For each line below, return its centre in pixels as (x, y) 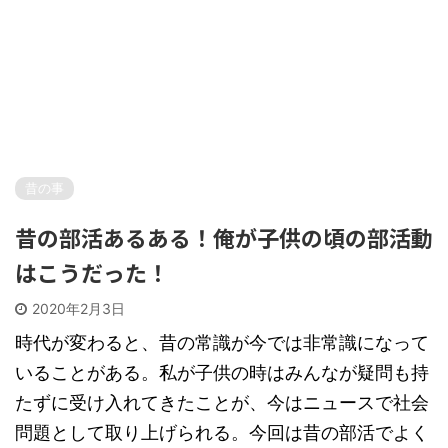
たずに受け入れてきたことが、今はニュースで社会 (222, 402)
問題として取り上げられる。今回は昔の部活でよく (222, 432)
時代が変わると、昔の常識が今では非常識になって (222, 342)
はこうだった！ (92, 272)
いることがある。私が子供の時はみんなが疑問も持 (222, 372)
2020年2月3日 (78, 308)
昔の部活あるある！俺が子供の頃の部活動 (224, 237)
